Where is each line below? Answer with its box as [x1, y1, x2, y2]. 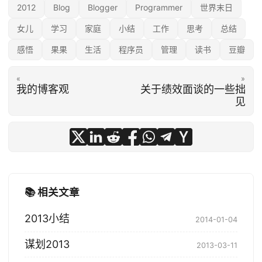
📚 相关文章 [25, 186, 80, 199]
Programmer [135, 2, 182, 12]
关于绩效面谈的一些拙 [140, 82, 246, 95]
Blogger [88, 2, 118, 12]
